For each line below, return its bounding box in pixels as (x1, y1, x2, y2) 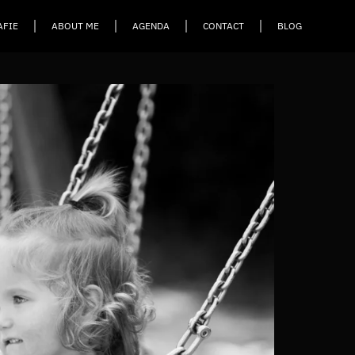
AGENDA (132, 20, 170, 32)
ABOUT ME (51, 20, 99, 32)
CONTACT (202, 20, 244, 32)
